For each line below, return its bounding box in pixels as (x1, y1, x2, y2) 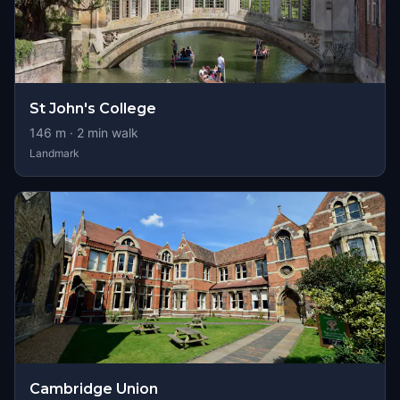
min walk (84, 125, 138, 140)
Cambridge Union (29, 380, 158, 397)
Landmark (29, 146, 79, 160)
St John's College (29, 100, 156, 117)
